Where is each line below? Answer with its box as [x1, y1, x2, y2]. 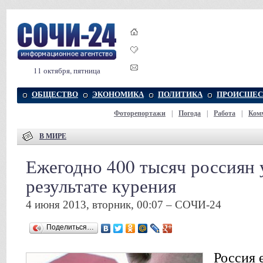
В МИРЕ [39, 131, 66, 140]
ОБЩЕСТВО [32, 90, 78, 99]
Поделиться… [46, 223, 94, 231]
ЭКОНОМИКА [92, 90, 144, 99]
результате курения [26, 173, 176, 198]
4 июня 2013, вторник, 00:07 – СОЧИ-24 [26, 198, 221, 211]
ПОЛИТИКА [158, 90, 203, 99]
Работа [214, 109, 235, 117]
